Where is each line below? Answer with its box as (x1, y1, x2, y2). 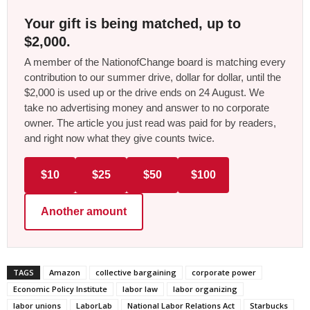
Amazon (49, 267, 80, 278)
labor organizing (173, 284, 237, 295)
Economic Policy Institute (13, 284, 107, 295)
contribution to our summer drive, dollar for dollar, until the (24, 71, 281, 84)
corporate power (192, 267, 256, 278)
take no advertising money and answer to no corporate (24, 102, 269, 114)
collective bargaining (95, 267, 176, 278)
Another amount (41, 206, 127, 218)
